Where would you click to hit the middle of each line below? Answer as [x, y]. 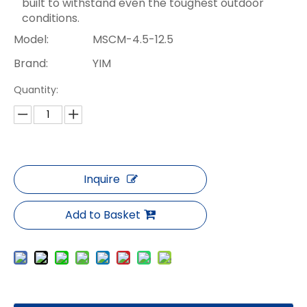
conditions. [51, 18]
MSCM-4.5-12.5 [133, 39]
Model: [31, 39]
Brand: [31, 63]
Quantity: [36, 90]
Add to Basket [103, 215]
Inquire [101, 179]
